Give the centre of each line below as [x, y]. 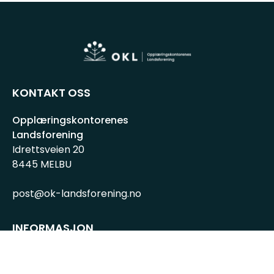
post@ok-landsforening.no [77, 193]
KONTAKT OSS [51, 92]
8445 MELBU [42, 164]
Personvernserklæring [66, 253]
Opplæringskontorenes [70, 120]
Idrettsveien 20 [48, 149]
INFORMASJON [53, 228]
